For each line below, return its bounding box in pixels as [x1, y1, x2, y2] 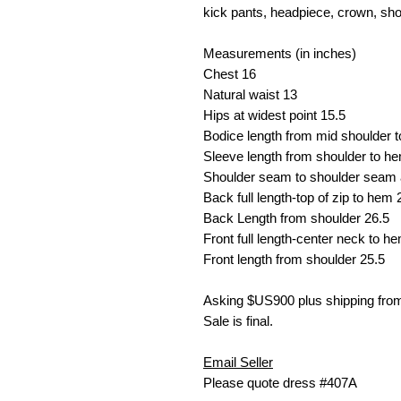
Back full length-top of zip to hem [203, 190, 397, 205]
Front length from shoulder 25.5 [203, 252, 385, 267]
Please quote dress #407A [203, 375, 357, 390]
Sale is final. [203, 313, 273, 328]
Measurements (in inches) [203, 46, 356, 61]
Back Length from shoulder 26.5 [203, 210, 389, 226]
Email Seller [203, 354, 273, 370]
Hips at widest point [203, 107, 320, 123]
